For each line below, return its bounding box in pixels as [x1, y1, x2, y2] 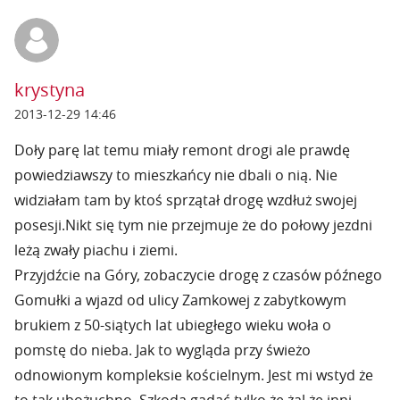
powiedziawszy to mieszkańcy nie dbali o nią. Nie [14, 165, 337, 185]
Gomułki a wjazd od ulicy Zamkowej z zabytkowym [14, 290, 346, 310]
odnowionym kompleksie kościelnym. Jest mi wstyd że [14, 365, 373, 385]
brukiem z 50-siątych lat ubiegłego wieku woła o [14, 315, 331, 335]
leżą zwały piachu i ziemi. [14, 240, 178, 260]
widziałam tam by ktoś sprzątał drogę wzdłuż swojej [14, 190, 357, 210]
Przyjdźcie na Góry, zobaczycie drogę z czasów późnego [14, 265, 382, 285]
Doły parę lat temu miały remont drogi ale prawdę [14, 140, 350, 160]
